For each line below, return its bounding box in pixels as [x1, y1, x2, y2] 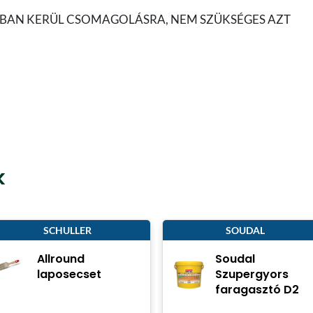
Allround [37, 251, 85, 268]
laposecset [37, 266, 102, 283]
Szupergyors [215, 266, 289, 283]
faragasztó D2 [215, 282, 300, 298]
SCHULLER [43, 224, 92, 237]
